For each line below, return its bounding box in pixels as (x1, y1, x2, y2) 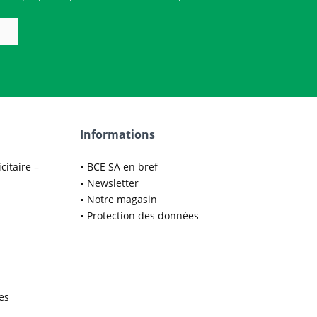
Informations (80, 127, 155, 142)
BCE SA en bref (87, 160, 158, 173)
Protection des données (87, 209, 199, 222)
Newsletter (87, 176, 139, 190)
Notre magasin (87, 192, 157, 206)
